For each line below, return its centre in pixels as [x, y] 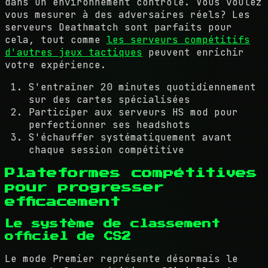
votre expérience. [56, 65]
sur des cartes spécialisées [109, 100]
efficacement [63, 202]
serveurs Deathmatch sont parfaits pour [118, 27]
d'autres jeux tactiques [74, 52]
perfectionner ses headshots [109, 125]
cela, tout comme [56, 40]
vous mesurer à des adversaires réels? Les [127, 15]
